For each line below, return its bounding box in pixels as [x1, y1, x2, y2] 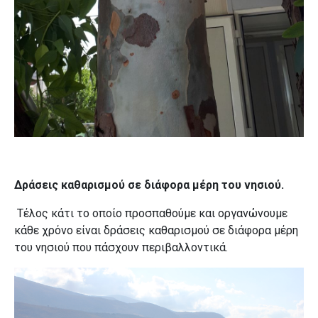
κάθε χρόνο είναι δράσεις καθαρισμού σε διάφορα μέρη [14, 224, 298, 238]
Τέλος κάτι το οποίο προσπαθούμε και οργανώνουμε [17, 207, 287, 221]
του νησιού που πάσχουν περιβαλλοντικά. [14, 241, 228, 255]
